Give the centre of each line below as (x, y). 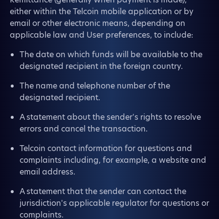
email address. (47, 172)
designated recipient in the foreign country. (101, 66)
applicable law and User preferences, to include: (101, 35)
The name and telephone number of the (95, 86)
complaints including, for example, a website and (113, 160)
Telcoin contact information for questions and (106, 148)
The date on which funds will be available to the (111, 55)
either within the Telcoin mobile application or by (102, 11)
